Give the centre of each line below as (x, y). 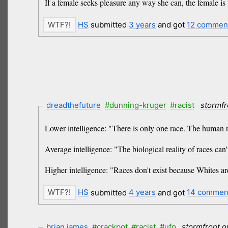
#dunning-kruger (135, 105)
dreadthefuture (74, 105)
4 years (142, 192)
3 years (142, 25)
